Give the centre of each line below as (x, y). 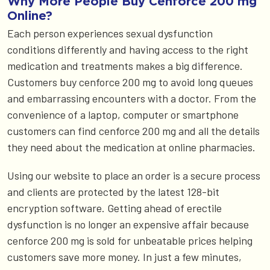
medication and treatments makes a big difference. (125, 65)
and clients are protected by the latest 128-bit (113, 191)
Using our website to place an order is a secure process (134, 175)
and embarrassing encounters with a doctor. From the (132, 98)
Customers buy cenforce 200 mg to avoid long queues (130, 82)
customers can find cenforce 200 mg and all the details (133, 130)
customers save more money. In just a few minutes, (124, 256)
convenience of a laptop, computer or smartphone (123, 114)
